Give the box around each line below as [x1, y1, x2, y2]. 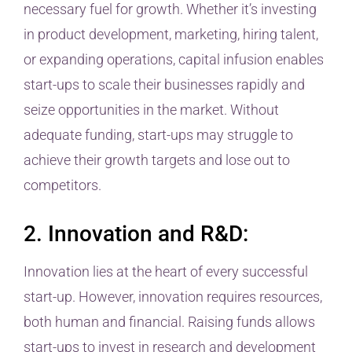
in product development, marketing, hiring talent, [24, 26, 318, 43]
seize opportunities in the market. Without [24, 101, 279, 119]
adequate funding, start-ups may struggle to [24, 126, 293, 144]
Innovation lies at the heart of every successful [24, 262, 308, 280]
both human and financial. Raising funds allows [24, 313, 315, 330]
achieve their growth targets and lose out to [24, 152, 290, 169]
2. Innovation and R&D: [24, 220, 248, 247]
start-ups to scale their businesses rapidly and [24, 76, 305, 93]
